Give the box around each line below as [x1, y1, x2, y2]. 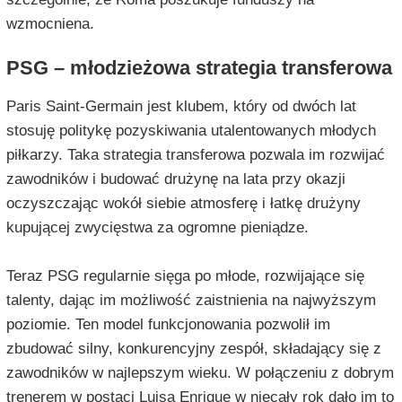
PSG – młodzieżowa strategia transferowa [5, 57, 392, 80]
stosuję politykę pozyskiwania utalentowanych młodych [5, 122, 376, 140]
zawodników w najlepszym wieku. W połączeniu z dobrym [5, 364, 394, 382]
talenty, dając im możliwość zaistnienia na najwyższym [5, 292, 376, 310]
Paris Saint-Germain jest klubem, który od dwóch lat [5, 98, 356, 116]
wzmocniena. [5, 15, 94, 33]
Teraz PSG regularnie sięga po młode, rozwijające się [5, 267, 364, 285]
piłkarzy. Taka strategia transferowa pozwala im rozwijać [5, 146, 385, 164]
